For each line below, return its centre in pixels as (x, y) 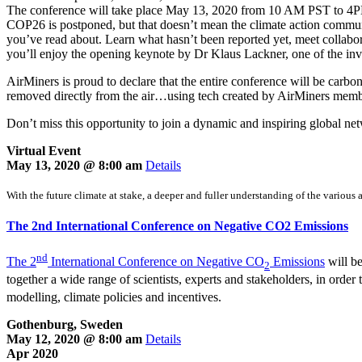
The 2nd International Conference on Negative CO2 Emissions (177, 226)
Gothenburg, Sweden (65, 325)
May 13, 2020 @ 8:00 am (76, 166)
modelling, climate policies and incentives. (114, 297)
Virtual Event (44, 151)
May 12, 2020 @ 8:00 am (76, 339)
